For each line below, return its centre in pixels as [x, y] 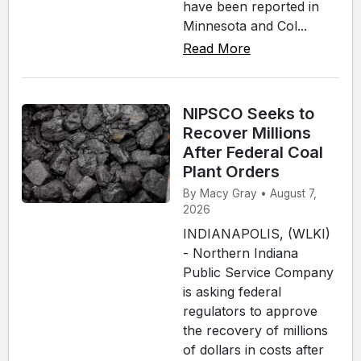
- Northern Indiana [241, 253]
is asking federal [232, 291]
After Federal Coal [253, 152]
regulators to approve [250, 311]
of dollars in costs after [253, 349]
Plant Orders [231, 171]
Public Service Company [258, 272]
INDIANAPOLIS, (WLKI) [257, 233]
